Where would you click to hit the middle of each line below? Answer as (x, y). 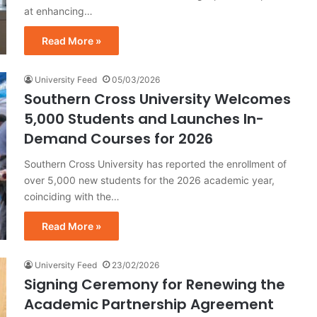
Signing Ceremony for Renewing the (155, 284)
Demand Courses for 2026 (119, 138)
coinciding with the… (72, 196)
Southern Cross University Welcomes (157, 99)
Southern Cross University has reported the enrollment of (155, 163)
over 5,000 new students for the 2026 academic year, (149, 180)
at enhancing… (58, 11)
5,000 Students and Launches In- (144, 119)
